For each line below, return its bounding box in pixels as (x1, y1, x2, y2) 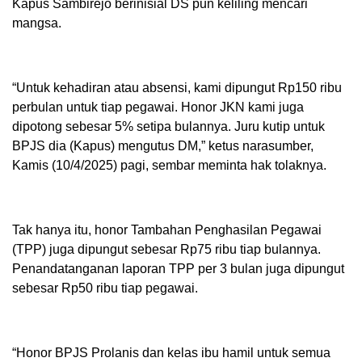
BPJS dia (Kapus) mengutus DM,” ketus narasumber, (12, 138, 314, 153)
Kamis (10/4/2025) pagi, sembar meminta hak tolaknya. (12, 158, 326, 172)
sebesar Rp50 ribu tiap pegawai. (12, 280, 198, 295)
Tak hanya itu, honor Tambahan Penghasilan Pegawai (12, 222, 322, 237)
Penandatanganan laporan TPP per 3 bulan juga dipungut (12, 261, 344, 276)
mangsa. (12, 15, 61, 30)
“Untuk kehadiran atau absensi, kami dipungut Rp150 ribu (12, 80, 342, 95)
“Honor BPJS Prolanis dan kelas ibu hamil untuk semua (12, 345, 330, 360)
